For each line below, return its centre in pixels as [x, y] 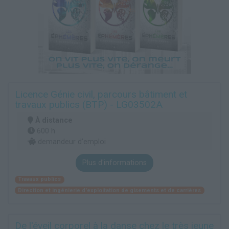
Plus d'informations [114, 163]
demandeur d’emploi [71, 142]
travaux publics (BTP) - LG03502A [89, 104]
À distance [54, 120]
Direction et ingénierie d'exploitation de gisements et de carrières [110, 190]
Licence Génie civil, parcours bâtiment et [101, 94]
